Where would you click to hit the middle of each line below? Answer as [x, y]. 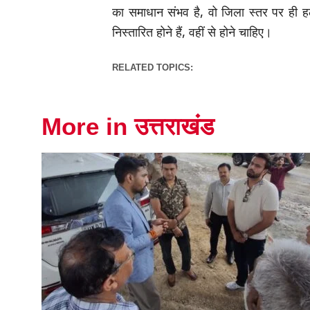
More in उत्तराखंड [128, 127]
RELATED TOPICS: [153, 68]
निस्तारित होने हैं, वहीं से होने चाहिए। [192, 32]
